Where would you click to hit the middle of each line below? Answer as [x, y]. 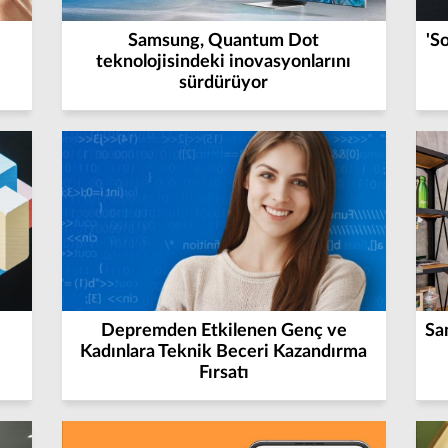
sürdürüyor [224, 83]
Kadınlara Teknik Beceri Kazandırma [224, 352]
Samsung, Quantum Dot [224, 41]
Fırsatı [223, 373]
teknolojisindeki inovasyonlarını [224, 62]
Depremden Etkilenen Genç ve [223, 331]
